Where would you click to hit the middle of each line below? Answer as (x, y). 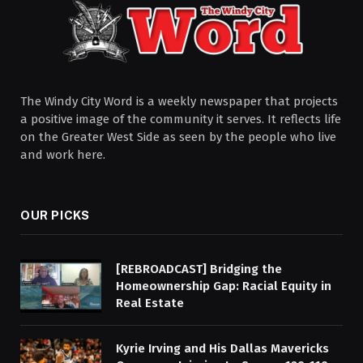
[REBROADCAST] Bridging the (199, 269)
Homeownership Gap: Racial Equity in (224, 286)
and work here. (63, 154)
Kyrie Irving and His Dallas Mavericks (222, 349)
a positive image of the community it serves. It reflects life (181, 119)
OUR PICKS (55, 215)
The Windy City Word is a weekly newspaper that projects (179, 101)
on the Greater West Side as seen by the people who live (178, 137)
